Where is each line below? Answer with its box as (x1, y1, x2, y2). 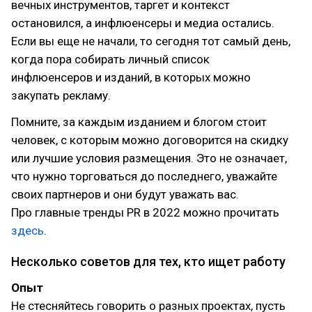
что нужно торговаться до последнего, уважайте (11, 169, 277, 183)
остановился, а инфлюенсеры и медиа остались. (11, 16, 274, 30)
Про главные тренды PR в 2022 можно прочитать (11, 205, 279, 219)
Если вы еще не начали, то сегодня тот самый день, (11, 34, 290, 48)
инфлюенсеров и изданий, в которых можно (11, 70, 251, 84)
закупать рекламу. (11, 88, 111, 102)
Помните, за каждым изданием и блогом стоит (11, 115, 267, 129)
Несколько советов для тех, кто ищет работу (11, 254, 286, 269)
